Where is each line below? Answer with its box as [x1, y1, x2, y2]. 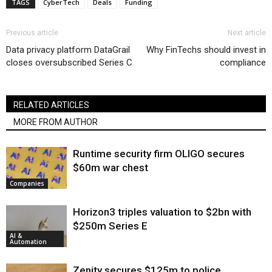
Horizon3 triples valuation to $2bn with [73, 206, 251, 219]
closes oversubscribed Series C [6, 57, 132, 69]
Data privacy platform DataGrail [6, 44, 130, 56]
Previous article [6, 29, 58, 38]
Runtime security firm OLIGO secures [73, 148, 245, 160]
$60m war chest [73, 161, 148, 174]
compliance [220, 57, 266, 69]
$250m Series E [73, 220, 148, 233]
